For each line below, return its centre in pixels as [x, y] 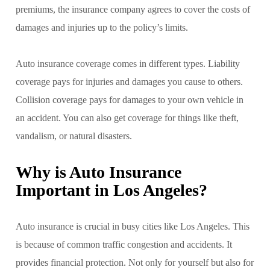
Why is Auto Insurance [99, 172]
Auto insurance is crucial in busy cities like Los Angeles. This [133, 226]
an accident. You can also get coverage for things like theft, [127, 118]
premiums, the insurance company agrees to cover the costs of [133, 9]
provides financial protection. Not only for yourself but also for [135, 262]
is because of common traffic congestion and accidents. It [124, 244]
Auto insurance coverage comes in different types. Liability [128, 63]
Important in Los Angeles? [111, 190]
